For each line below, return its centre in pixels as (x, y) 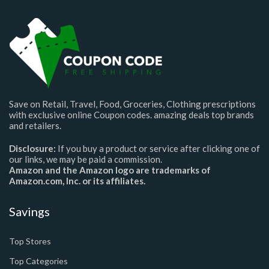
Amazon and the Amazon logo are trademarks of (110, 170)
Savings (29, 211)
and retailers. (35, 125)
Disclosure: (32, 148)
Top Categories (38, 261)
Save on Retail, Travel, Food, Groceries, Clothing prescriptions (132, 104)
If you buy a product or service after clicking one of (158, 148)
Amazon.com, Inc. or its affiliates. (77, 180)
